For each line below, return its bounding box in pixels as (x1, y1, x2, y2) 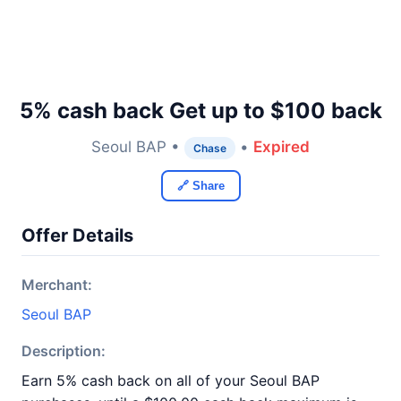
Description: (21, 342, 106, 360)
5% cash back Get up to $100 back (19, 98, 382, 124)
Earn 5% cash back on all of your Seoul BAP (21, 371, 320, 389)
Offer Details (21, 225, 133, 246)
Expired (253, 138, 310, 156)
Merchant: (21, 276, 92, 294)
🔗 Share (176, 179, 225, 192)
